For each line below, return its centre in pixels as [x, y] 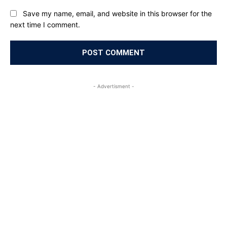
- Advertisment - [113, 86]
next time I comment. [45, 25]
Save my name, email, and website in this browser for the [117, 13]
